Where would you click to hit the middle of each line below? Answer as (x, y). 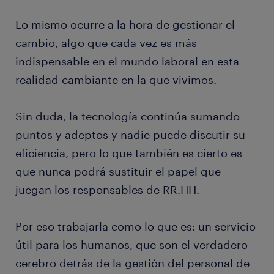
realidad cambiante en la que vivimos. (117, 80)
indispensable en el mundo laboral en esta (127, 61)
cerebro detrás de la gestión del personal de (132, 263)
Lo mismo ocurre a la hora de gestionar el (125, 25)
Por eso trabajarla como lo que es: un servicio (135, 227)
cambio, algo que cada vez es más (106, 43)
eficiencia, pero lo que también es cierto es (129, 153)
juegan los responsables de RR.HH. (109, 190)
